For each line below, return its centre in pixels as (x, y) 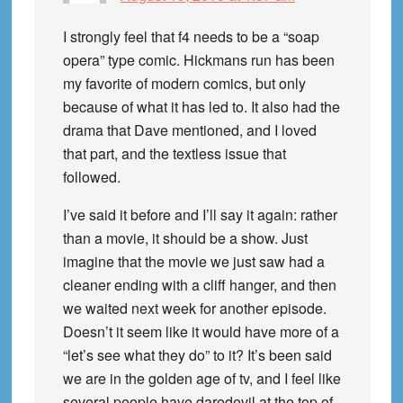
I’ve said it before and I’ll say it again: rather (200, 214)
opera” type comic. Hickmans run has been (198, 59)
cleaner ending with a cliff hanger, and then (199, 284)
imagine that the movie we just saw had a (193, 261)
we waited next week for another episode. (194, 308)
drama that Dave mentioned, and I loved (189, 130)
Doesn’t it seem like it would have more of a (201, 331)
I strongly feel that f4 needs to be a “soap (191, 36)
